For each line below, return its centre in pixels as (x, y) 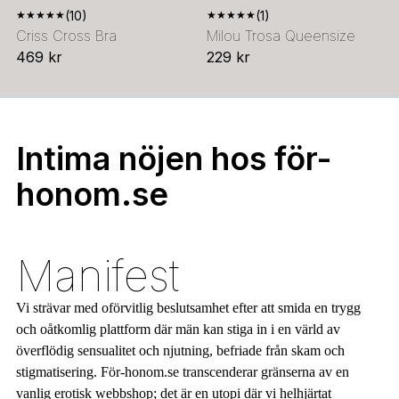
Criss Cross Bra (66, 36)
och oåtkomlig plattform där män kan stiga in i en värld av (178, 329)
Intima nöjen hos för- (174, 159)
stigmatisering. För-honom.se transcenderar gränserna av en (182, 372)
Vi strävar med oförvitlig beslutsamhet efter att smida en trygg (188, 308)
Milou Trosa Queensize (281, 36)
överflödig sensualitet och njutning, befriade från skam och (180, 350)
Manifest (97, 276)
